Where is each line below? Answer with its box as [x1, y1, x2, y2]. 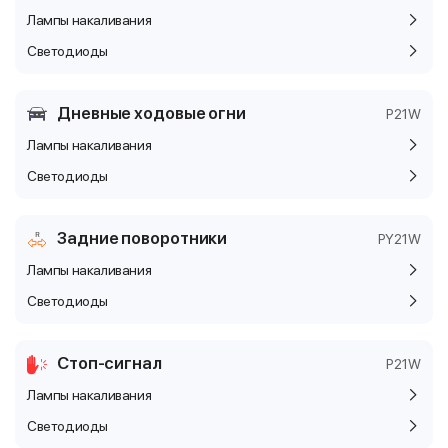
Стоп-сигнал [56, 353, 162, 373]
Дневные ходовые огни [57, 103, 246, 123]
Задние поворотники [57, 228, 228, 248]
